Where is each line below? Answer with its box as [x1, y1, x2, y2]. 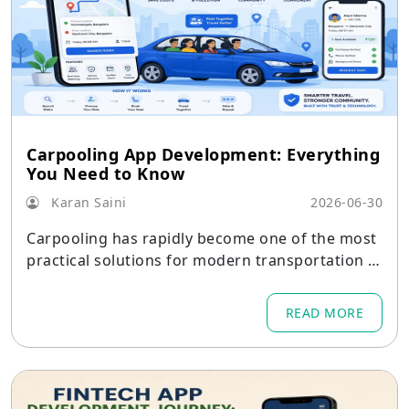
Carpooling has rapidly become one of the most [26, 228, 377, 248]
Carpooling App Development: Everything [26, 143, 380, 165]
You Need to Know [26, 163, 184, 184]
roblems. [26, 272, 91, 292]
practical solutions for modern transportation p [26, 250, 378, 270]
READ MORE [285, 304, 363, 321]
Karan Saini [47, 194, 127, 211]
